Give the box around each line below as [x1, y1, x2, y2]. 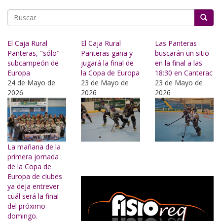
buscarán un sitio [154, 48, 209, 58]
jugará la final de [81, 58, 134, 68]
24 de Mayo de [7, 77, 55, 87]
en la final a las [154, 58, 202, 68]
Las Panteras [154, 38, 197, 48]
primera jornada [7, 151, 59, 161]
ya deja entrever [7, 181, 59, 191]
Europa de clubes [7, 171, 62, 181]
